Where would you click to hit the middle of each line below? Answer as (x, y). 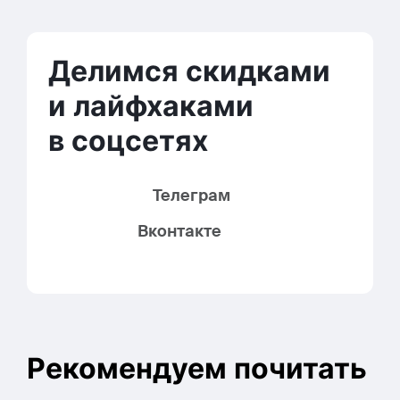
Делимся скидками (189, 71)
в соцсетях (128, 141)
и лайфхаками (151, 106)
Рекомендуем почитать (197, 368)
